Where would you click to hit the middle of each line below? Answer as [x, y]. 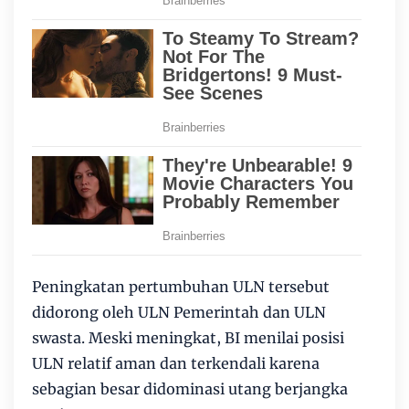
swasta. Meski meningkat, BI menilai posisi [188, 338]
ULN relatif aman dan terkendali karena [176, 364]
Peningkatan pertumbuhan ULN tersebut [181, 287]
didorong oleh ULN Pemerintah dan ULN [179, 313]
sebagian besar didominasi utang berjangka [190, 389]
